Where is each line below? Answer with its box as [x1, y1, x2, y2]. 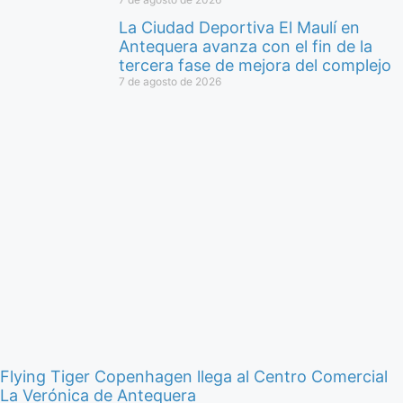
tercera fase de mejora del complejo [119, 55, 391, 75]
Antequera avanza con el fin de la [119, 36, 372, 56]
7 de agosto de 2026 [119, 74, 221, 88]
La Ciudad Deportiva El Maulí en [119, 17, 360, 37]
